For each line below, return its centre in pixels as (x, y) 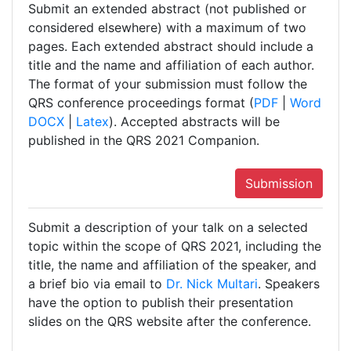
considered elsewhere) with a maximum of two (167, 28)
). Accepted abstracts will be (194, 122)
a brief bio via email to (97, 284)
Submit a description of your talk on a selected (168, 228)
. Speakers (289, 284)
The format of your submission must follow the (168, 84)
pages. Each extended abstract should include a (171, 47)
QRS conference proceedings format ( (141, 103)
